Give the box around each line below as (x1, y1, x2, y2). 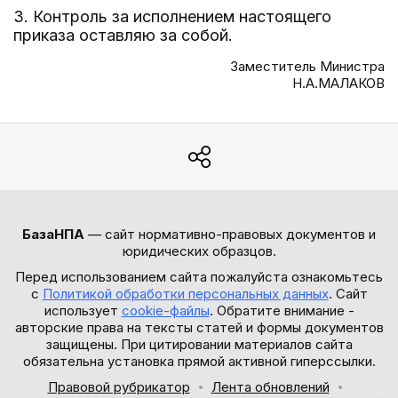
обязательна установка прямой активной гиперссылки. (22, 353, 376, 370)
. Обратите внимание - (209, 302, 354, 319)
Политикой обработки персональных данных (42, 285, 329, 302)
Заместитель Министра (230, 58, 385, 75)
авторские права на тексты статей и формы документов (14, 319, 384, 336)
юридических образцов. (122, 243, 276, 259)
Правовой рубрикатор (47, 378, 190, 395)
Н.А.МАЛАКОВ (292, 75, 385, 92)
